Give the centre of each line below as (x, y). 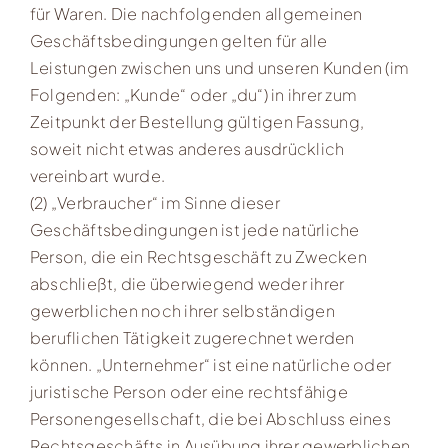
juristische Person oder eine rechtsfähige (188, 391)
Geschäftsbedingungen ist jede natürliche (194, 229)
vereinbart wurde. (97, 175)
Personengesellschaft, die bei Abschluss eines (210, 418)
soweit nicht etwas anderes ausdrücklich (187, 148)
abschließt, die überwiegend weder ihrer (187, 283)
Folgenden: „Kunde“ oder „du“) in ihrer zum (193, 94)
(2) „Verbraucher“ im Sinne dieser (154, 202)
